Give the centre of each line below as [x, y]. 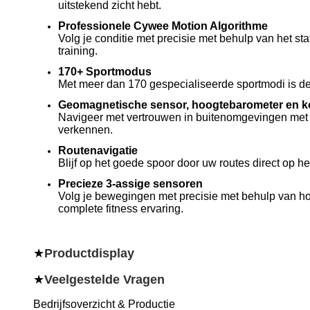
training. [78, 51]
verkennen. [85, 130]
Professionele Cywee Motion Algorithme [163, 26]
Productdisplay [89, 253]
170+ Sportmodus [105, 72]
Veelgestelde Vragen [104, 280]
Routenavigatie [98, 151]
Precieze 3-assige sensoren [130, 184]
